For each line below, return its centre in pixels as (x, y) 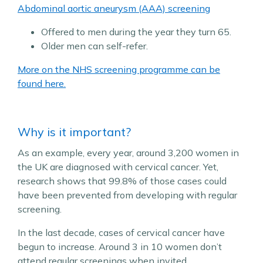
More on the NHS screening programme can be (119, 69)
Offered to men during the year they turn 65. (137, 32)
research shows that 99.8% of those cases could (122, 181)
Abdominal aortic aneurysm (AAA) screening (114, 8)
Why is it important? (74, 132)
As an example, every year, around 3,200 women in (128, 153)
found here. (42, 83)
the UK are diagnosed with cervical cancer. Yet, (118, 167)
